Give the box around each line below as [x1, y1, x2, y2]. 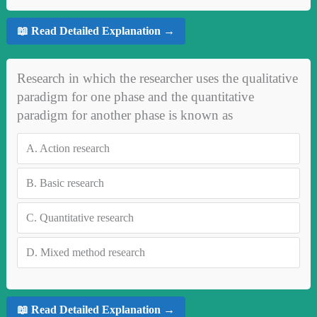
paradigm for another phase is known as [16, 107, 233, 122]
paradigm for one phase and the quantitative [16, 88, 254, 104]
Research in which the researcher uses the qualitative [16, 70, 298, 86]
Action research [39, 142, 110, 154]
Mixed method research [40, 246, 145, 258]
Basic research [39, 176, 104, 189]
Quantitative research [39, 211, 134, 224]
